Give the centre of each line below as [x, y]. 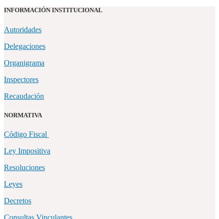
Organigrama [24, 63]
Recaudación [24, 96]
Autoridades [23, 29]
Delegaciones [25, 46]
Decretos [18, 201]
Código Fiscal [26, 134]
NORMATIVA [23, 115]
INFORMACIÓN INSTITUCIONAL [53, 10]
